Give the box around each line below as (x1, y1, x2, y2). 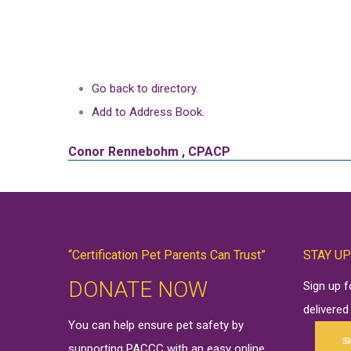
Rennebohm (108, 144, 179, 159)
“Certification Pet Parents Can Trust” (68, 248, 266, 262)
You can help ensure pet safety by (68, 317, 244, 332)
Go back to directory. (92, 81, 198, 96)
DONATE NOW (68, 276, 208, 302)
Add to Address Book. (92, 105, 204, 119)
